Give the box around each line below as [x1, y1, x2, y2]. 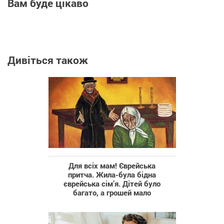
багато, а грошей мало [73, 187, 151, 197]
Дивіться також [7, 53, 88, 67]
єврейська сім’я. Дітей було [63, 178, 160, 188]
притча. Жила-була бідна [68, 169, 156, 179]
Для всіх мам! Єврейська [68, 160, 155, 170]
